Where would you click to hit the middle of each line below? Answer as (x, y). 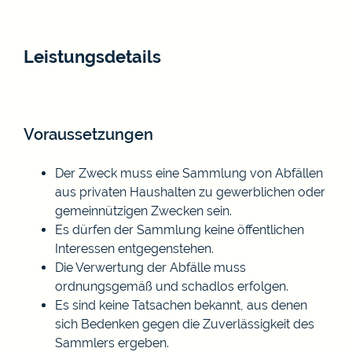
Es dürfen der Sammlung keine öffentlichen (180, 229)
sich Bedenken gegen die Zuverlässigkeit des (185, 324)
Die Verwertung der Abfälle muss (150, 267)
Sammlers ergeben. (112, 343)
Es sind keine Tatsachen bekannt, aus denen (181, 305)
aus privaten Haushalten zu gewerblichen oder (190, 192)
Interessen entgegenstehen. (134, 248)
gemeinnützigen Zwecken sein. (143, 211)
